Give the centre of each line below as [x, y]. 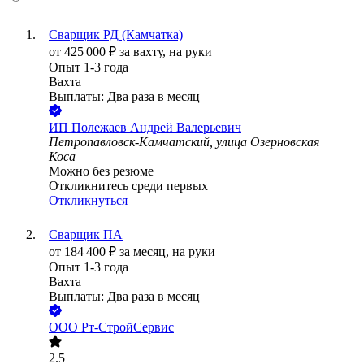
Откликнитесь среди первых [128, 186]
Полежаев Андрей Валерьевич [156, 128]
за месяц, [146, 252]
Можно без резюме [101, 171]
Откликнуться [88, 201]
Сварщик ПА [86, 235]
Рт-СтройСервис [128, 327]
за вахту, [144, 52]
